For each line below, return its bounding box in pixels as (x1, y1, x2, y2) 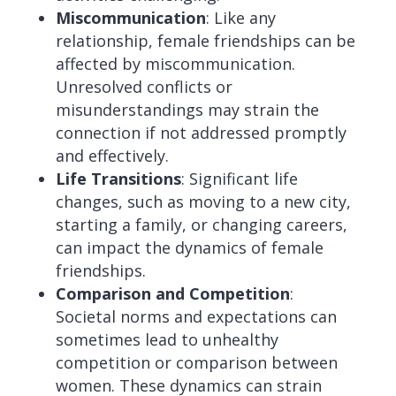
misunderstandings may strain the (55, 99, 319, 120)
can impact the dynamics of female (55, 237, 324, 258)
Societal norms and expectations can (55, 306, 337, 327)
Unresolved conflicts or (55, 76, 232, 97)
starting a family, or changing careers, (55, 214, 347, 235)
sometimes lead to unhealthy (55, 329, 278, 350)
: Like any (205, 7, 276, 28)
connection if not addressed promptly (55, 122, 346, 143)
